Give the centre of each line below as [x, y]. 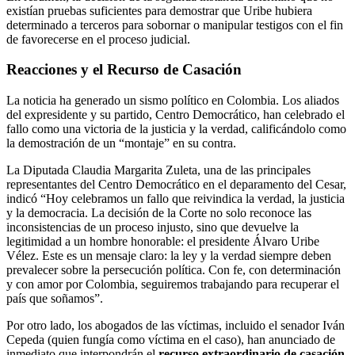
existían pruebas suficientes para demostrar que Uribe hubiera [159, 10]
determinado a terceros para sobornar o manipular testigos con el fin [175, 25]
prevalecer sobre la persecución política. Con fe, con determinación [174, 270]
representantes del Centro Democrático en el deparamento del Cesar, [176, 185]
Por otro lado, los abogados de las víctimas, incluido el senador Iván [176, 326]
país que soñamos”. [55, 299]
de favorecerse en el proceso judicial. [98, 39]
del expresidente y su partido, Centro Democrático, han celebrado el [176, 115]
